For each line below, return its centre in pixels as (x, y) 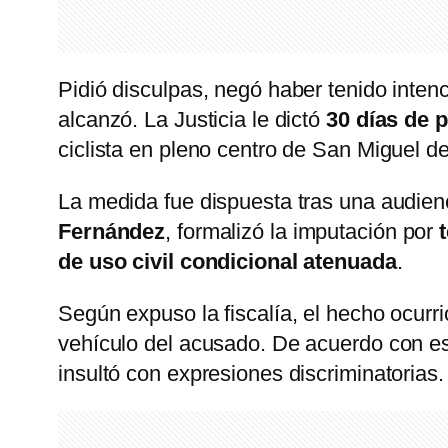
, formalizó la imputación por (302, 232)
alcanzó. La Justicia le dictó (192, 120)
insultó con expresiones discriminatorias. (251, 374)
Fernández (112, 232)
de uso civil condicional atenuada (227, 262)
